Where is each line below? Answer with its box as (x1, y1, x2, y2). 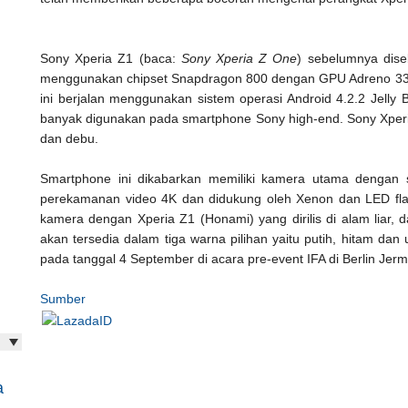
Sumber (40, 291, 86, 306)
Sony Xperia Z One (180, 51, 298, 66)
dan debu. (40, 131, 102, 146)
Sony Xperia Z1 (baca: (40, 51, 181, 66)
